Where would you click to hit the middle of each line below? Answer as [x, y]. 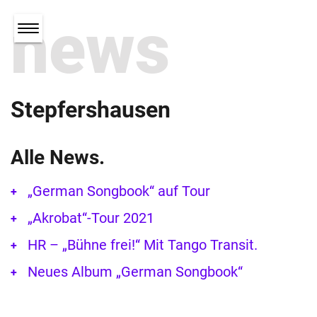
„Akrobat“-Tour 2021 [91, 218]
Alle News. [58, 158]
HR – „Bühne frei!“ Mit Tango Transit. [143, 245]
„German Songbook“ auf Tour [119, 191]
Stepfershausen [91, 110]
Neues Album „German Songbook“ [135, 272]
